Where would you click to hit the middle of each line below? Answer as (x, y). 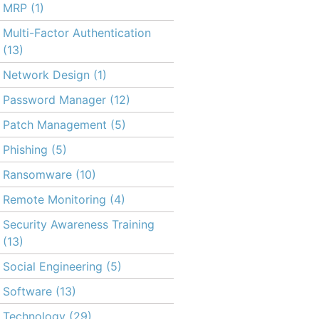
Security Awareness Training (79, 224)
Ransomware (37, 174)
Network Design (46, 75)
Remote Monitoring (54, 199)
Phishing (25, 150)
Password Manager (54, 100)
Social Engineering (53, 266)
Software (27, 291)
